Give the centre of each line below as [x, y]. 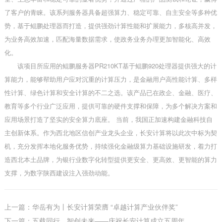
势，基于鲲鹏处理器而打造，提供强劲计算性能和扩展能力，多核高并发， [111, 26]
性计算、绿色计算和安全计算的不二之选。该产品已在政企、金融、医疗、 [111, 93]
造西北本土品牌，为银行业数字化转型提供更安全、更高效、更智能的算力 [111, 160]
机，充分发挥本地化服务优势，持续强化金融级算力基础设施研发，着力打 [111, 146]
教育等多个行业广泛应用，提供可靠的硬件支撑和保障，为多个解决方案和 [111, 106]
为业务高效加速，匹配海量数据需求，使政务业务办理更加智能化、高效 [107, 39]
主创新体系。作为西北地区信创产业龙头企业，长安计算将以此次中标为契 [111, 133]
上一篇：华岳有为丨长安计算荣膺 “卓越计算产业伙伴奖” [91, 207]
